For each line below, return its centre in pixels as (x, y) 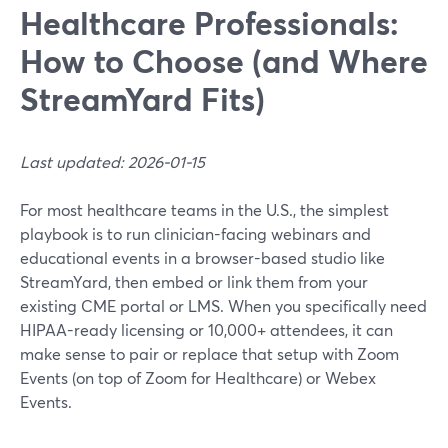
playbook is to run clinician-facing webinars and (195, 233)
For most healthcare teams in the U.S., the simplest (204, 209)
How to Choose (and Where (224, 60)
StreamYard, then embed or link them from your (194, 281)
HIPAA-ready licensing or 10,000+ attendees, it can (206, 329)
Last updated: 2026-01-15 (112, 161)
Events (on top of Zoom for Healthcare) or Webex (198, 377)
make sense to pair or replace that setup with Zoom (209, 353)
